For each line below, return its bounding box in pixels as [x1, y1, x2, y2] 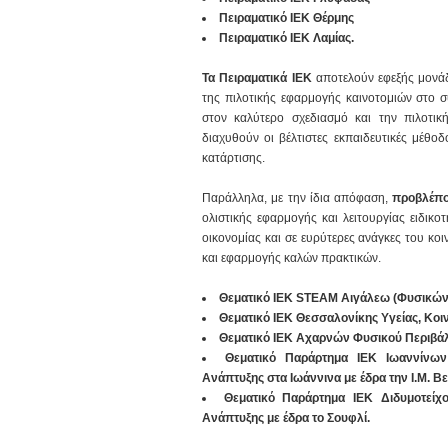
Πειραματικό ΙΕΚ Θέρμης [219, 11, 354, 25]
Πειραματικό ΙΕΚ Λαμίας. [219, 31, 354, 45]
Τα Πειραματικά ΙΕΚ [202, 71, 312, 85]
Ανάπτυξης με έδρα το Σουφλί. [202, 411, 370, 425]
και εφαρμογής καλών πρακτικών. [202, 251, 381, 265]
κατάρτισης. [202, 151, 265, 165]
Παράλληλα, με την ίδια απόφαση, [202, 191, 393, 205]
